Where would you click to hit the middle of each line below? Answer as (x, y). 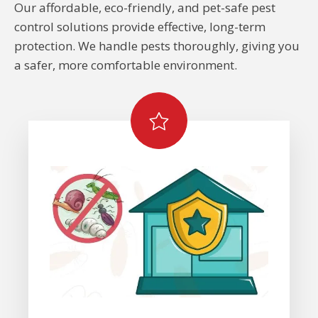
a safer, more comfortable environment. (127, 65)
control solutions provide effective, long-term (140, 27)
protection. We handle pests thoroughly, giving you (157, 46)
